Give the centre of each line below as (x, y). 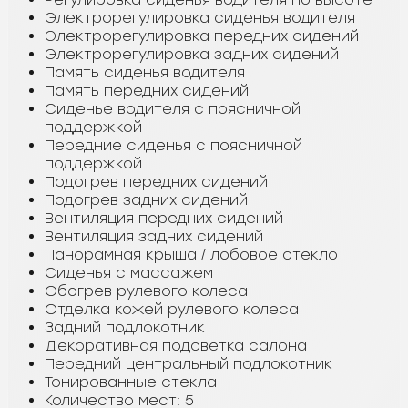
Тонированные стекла (131, 382)
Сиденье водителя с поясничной (173, 108)
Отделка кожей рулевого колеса (172, 309)
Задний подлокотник (125, 327)
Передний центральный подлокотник (189, 363)
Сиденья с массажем (129, 272)
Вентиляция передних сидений (164, 218)
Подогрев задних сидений (146, 199)
